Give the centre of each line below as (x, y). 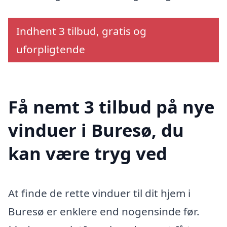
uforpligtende (51, 49)
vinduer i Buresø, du (96, 130)
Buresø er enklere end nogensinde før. (104, 211)
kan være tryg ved (88, 153)
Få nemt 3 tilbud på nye (111, 106)
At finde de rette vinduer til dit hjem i (99, 193)
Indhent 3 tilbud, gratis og (81, 31)
